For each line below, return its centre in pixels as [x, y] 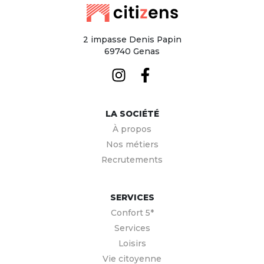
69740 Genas [132, 51]
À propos [132, 129]
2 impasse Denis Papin [132, 39]
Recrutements [132, 159]
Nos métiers [132, 144]
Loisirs [132, 243]
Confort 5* [132, 212]
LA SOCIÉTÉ [132, 113]
